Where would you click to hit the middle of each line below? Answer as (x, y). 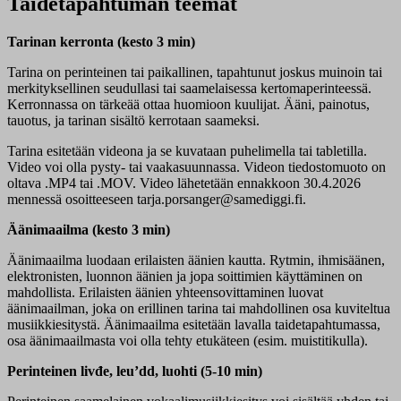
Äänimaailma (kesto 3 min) (89, 229)
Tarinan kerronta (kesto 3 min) (101, 41)
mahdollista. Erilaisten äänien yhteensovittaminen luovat (165, 292)
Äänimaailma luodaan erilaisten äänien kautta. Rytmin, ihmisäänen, (196, 260)
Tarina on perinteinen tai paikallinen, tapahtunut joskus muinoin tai (195, 72)
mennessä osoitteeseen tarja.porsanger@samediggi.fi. (157, 199)
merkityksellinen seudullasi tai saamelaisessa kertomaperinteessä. (189, 88)
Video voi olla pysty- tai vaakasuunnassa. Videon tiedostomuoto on (196, 166)
